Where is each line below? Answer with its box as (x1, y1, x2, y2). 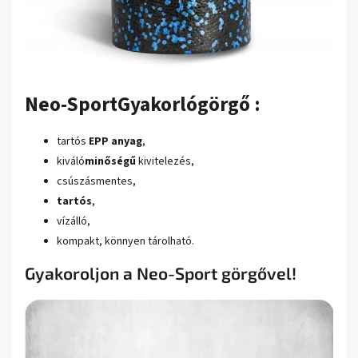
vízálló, (57, 213, 90, 230)
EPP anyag (89, 133, 142, 150)
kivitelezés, (136, 153, 194, 170)
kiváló (57, 153, 85, 170)
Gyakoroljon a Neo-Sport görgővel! (25, 263, 296, 284)
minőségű (85, 153, 136, 170)
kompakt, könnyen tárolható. (57, 233, 194, 250)
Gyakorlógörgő (117, 90, 254, 120)
